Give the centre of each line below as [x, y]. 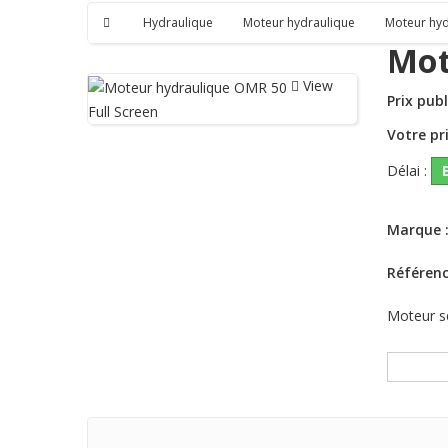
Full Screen [123, 111]
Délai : [407, 171]
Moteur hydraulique [299, 23]
